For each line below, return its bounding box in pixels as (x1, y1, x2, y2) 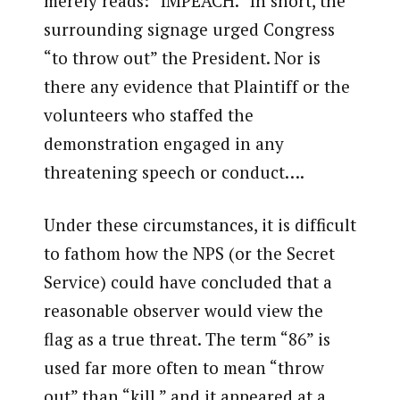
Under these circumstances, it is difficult (43, 213, 356, 237)
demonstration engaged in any (43, 132, 284, 155)
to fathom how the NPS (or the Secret (43, 242, 335, 265)
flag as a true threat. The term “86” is (43, 328, 330, 351)
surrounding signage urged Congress (43, 18, 335, 41)
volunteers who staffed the (43, 104, 254, 127)
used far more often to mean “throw (43, 356, 324, 379)
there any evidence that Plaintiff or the (43, 75, 350, 98)
